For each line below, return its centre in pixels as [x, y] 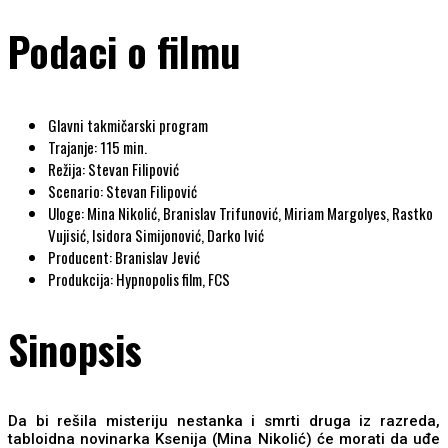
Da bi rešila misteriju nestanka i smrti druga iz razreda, [224, 420]
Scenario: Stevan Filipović [122, 191]
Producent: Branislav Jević [124, 257]
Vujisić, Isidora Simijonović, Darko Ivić [156, 235]
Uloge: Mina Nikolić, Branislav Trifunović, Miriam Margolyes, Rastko [240, 213]
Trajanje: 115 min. [97, 147]
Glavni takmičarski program [128, 125]
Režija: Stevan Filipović [113, 169]
